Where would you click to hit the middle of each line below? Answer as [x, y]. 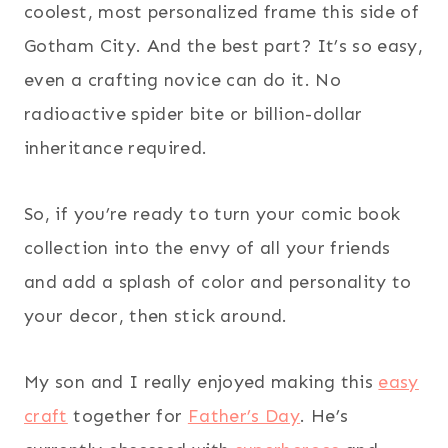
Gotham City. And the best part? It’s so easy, [224, 45]
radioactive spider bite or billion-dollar [193, 113]
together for [127, 415]
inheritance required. [116, 147]
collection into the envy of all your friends [207, 247]
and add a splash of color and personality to [218, 281]
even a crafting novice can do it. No [182, 79]
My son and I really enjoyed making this [201, 381]
